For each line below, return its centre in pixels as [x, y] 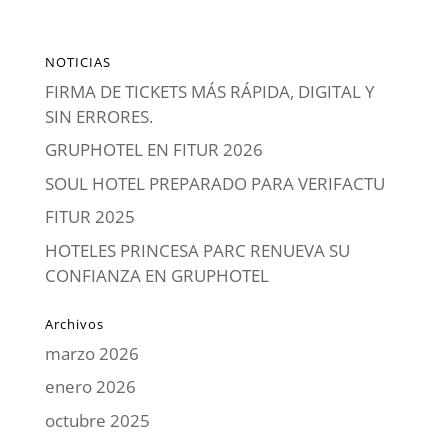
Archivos [74, 323]
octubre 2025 [97, 420]
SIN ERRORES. [98, 116]
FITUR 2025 [89, 217]
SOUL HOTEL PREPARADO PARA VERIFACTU [214, 183]
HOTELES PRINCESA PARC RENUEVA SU [197, 250]
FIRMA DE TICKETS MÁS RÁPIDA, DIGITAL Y [209, 91]
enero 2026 [90, 387]
